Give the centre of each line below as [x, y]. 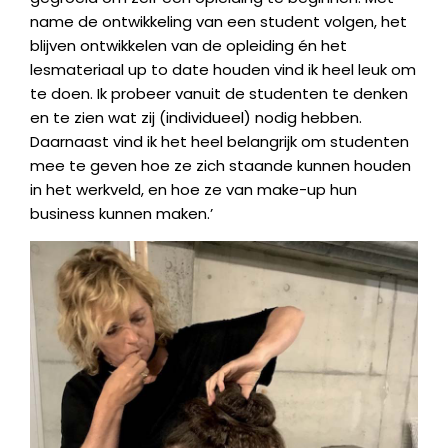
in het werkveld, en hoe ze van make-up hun [193, 189]
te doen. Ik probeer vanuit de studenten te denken [219, 93]
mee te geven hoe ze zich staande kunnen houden [220, 165]
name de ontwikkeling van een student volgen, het [218, 21]
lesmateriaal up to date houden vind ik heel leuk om [223, 69]
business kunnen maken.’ [121, 213]
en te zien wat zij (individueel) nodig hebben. [196, 117]
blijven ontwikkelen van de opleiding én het [188, 45]
